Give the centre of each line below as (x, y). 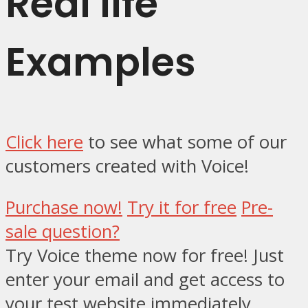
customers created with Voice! (127, 166)
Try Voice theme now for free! (127, 256)
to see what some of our (185, 142)
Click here (44, 142)
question (77, 232)
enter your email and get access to (145, 280)
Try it (151, 208)
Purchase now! (64, 208)
